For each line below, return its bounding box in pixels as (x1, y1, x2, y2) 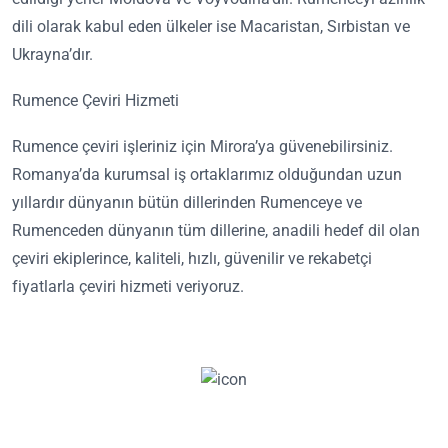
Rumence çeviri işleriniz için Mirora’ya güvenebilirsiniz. (12, 136, 393, 156)
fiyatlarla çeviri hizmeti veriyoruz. (12, 276, 244, 296)
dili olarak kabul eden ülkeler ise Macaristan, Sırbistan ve (12, 16, 410, 36)
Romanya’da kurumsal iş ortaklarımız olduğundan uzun (12, 164, 402, 184)
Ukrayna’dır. (12, 44, 93, 64)
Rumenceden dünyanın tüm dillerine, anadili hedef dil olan (12, 220, 420, 240)
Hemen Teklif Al (124, 407, 324, 440)
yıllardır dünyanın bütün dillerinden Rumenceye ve (12, 192, 362, 212)
